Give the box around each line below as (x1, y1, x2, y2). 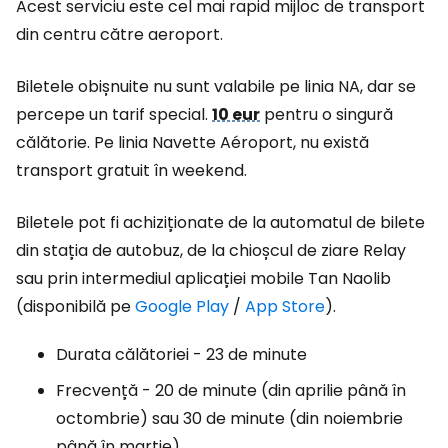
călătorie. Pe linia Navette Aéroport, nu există (16, 131, 369, 154)
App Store (245, 295, 325, 318)
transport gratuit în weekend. (16, 159, 247, 182)
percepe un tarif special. (16, 103, 212, 126)
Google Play (135, 295, 229, 318)
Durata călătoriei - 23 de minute (56, 343, 307, 366)
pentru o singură (260, 103, 393, 126)
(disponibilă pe (16, 295, 135, 318)
